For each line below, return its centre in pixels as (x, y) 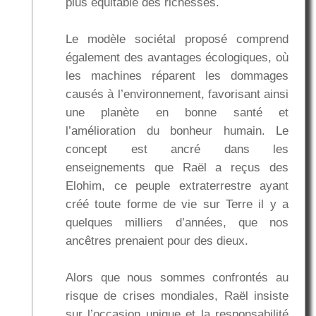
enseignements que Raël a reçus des (177, 168)
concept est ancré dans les (177, 150)
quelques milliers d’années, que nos (177, 223)
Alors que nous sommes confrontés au (177, 278)
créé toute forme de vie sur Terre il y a (177, 205)
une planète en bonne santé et (177, 113)
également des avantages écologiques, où (177, 58)
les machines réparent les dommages (177, 76)
